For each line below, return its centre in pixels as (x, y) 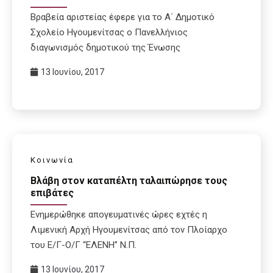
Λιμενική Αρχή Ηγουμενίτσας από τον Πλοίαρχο (129, 230)
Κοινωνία (52, 160)
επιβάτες (52, 193)
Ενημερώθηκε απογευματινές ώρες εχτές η (119, 215)
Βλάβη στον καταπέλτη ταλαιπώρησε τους (129, 181)
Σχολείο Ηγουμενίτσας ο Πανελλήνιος (109, 32)
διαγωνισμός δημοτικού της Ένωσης (105, 47)
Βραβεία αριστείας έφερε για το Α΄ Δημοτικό (122, 17)
